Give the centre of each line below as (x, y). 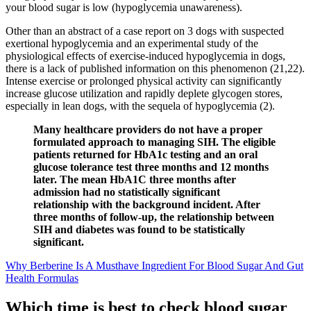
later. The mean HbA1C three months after (135, 179)
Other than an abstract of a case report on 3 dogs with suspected (145, 31)
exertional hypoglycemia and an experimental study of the (132, 43)
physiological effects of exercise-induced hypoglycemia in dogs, (145, 56)
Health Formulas (42, 278)
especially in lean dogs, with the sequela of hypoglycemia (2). (140, 106)
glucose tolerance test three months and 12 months (151, 167)
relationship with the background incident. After (147, 204)
